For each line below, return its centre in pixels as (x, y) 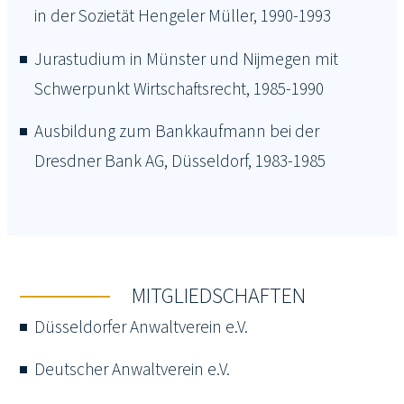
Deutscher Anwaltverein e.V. (133, 369)
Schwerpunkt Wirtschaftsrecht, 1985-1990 (179, 89)
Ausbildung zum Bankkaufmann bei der (177, 132)
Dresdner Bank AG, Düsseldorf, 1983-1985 (180, 162)
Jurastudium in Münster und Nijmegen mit (187, 59)
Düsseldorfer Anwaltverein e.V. (142, 327)
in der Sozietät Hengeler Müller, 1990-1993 (183, 17)
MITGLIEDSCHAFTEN (219, 296)
